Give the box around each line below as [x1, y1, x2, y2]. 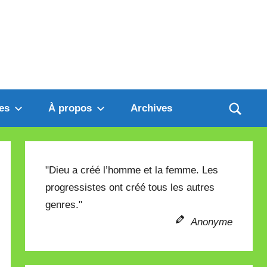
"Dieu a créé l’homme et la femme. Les [45, 164, 219, 176]
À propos [48, 103, 92, 114]
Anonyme [190, 216, 232, 228]
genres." [45, 199, 83, 210]
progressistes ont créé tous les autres [45, 182, 215, 193]
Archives [130, 103, 172, 114]
